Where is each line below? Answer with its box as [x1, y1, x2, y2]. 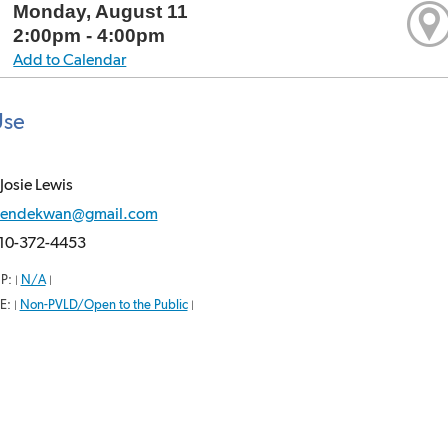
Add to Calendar [13, 50, 127, 69]
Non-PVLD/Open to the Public [19, 296, 188, 312]
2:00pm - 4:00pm [13, 25, 166, 46]
